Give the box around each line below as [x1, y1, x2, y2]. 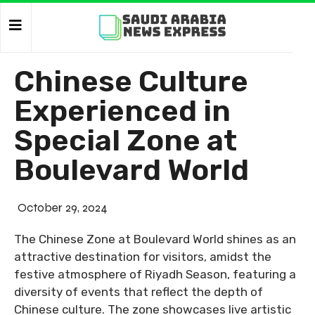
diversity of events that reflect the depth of [14, 285, 263, 299]
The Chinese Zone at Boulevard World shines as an [14, 232, 296, 246]
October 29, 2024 [18, 200, 108, 215]
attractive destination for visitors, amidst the [14, 250, 271, 264]
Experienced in [14, 94, 231, 129]
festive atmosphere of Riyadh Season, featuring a [14, 267, 296, 281]
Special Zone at [14, 123, 237, 158]
